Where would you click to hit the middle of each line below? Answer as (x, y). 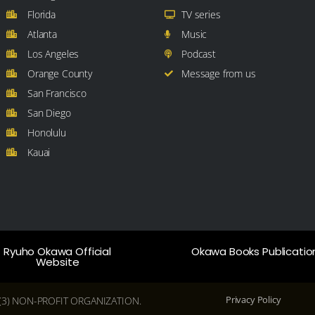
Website (57, 262)
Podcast (199, 54)
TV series (201, 15)
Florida (41, 15)
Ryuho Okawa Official (57, 252)
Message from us (219, 74)
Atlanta (42, 34)
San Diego (49, 113)
